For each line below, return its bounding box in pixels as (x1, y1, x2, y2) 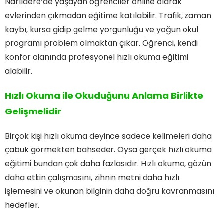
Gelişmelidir (5, 105, 61, 118)
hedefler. (5, 199, 39, 211)
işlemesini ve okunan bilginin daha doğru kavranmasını (5, 185, 214, 197)
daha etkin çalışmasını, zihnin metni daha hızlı (5, 172, 179, 184)
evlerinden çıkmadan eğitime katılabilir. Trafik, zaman (5, 10, 211, 22)
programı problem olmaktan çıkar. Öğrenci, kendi (5, 37, 198, 49)
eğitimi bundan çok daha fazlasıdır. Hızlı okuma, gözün (5, 158, 211, 170)
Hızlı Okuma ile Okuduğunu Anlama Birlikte (5, 89, 203, 102)
